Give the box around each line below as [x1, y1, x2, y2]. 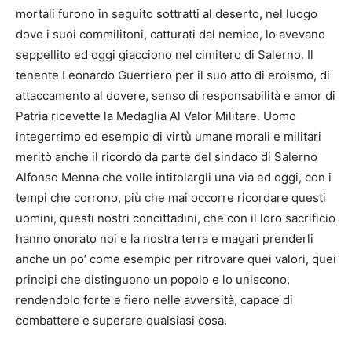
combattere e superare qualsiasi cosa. [16, 312, 227, 328]
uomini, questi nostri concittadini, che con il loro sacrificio [16, 210, 335, 225]
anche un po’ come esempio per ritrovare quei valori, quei [16, 251, 336, 266]
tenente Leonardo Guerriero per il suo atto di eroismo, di [16, 67, 330, 82]
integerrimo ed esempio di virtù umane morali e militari [16, 128, 321, 144]
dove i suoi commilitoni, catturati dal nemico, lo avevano [16, 26, 325, 42]
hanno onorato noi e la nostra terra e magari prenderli [16, 230, 313, 246]
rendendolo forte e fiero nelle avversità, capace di [16, 291, 293, 307]
